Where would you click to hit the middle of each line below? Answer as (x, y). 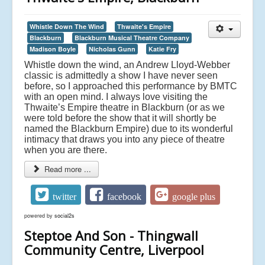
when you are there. (66, 150)
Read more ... (67, 169)
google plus (194, 197)
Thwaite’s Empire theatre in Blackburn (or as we (125, 107)
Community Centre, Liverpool (114, 249)
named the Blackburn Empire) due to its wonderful (129, 128)
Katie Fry (162, 49)
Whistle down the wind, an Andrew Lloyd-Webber (127, 64)
